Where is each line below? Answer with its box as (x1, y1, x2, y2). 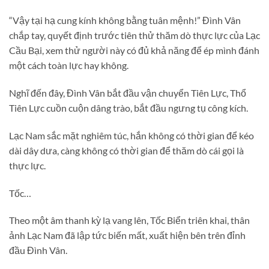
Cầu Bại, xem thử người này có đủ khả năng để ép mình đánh (9, 44, 259, 56)
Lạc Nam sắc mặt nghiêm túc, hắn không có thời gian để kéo (9, 129, 254, 141)
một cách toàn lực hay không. (9, 59, 128, 71)
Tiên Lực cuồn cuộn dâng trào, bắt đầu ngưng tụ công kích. (9, 102, 248, 114)
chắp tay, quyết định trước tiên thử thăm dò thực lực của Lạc (9, 29, 260, 41)
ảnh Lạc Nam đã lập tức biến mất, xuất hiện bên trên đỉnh (9, 229, 246, 241)
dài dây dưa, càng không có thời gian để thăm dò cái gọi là (9, 144, 244, 156)
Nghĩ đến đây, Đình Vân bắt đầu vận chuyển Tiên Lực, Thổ (9, 87, 246, 99)
